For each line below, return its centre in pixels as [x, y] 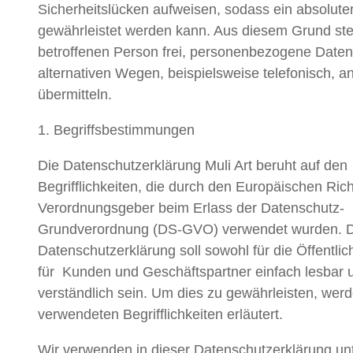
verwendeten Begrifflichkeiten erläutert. [160, 315]
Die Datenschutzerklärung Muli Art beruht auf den [193, 166]
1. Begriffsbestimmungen [116, 130]
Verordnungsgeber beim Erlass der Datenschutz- [191, 208]
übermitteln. [75, 95]
